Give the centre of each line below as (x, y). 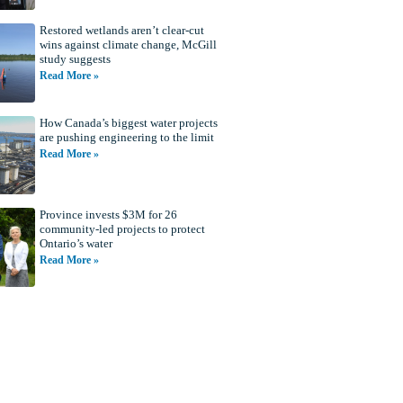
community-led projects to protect (122, 229)
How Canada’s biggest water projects (128, 122)
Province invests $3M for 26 (108, 215)
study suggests (75, 59)
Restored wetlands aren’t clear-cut (121, 31)
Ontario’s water (76, 244)
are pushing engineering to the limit (126, 137)
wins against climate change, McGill (128, 45)
